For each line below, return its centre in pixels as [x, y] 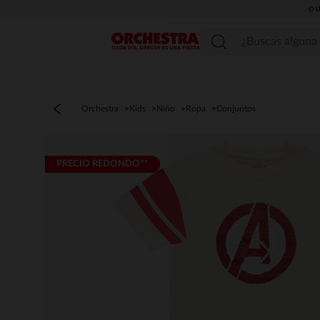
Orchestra [100, 109]
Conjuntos [236, 109]
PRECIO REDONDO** [102, 164]
